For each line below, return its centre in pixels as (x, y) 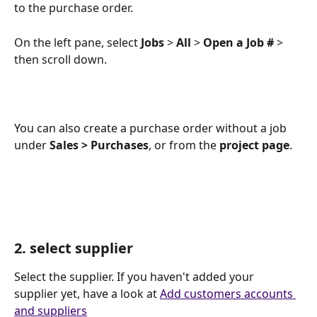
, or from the (184, 145)
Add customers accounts (228, 293)
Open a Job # (238, 42)
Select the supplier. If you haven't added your (136, 276)
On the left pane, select (77, 42)
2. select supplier (74, 248)
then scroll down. (60, 59)
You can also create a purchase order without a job (152, 128)
